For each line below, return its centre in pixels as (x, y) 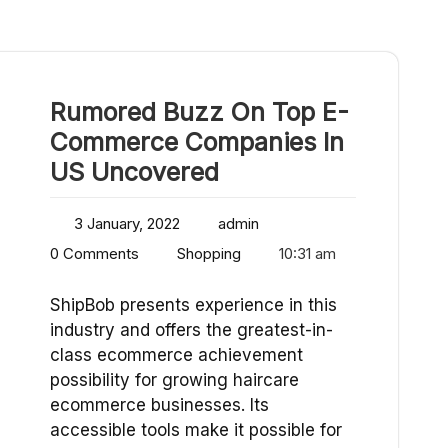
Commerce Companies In (197, 142)
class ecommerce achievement (176, 355)
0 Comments (94, 254)
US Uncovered (134, 172)
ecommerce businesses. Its (159, 405)
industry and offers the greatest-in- (191, 330)
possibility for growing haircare (174, 380)
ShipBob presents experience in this (193, 305)
